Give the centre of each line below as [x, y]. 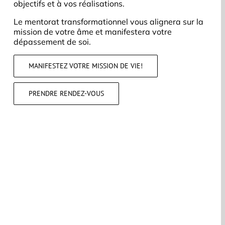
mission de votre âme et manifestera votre [93, 32]
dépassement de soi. [52, 42]
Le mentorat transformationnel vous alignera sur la [109, 22]
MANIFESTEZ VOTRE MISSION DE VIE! [86, 66]
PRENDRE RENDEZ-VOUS [67, 93]
